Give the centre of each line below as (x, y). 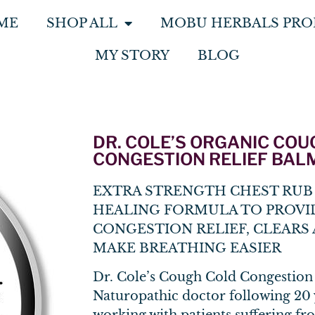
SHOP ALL (82, 23)
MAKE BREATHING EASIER (187, 248)
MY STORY (132, 56)
